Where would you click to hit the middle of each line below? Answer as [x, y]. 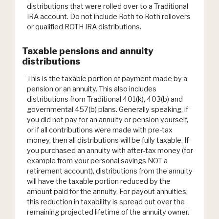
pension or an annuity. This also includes [92, 89]
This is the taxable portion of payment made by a [107, 78]
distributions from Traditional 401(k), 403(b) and [105, 99]
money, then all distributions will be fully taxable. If [108, 140]
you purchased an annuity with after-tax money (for [110, 150]
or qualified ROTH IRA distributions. [84, 27]
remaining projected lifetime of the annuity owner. [108, 212]
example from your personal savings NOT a [97, 161]
